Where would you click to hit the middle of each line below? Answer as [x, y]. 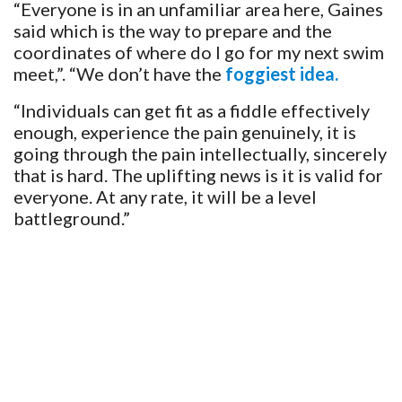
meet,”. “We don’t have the [119, 73]
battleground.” [72, 218]
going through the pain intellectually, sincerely [200, 153]
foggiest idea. [282, 73]
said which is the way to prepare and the [173, 30]
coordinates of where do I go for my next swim [199, 52]
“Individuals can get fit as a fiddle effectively [192, 110]
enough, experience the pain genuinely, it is [185, 131]
